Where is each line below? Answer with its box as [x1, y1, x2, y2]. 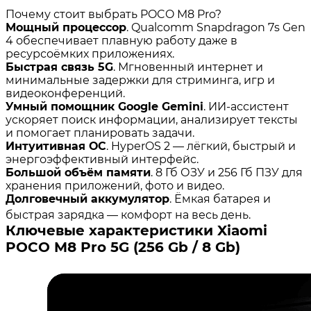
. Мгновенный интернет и [113, 60, 263, 74]
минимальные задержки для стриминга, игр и [6, 74, 275, 87]
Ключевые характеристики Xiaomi [6, 222, 267, 239]
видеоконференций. [6, 87, 125, 100]
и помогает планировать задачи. [6, 126, 194, 140]
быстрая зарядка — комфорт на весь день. [6, 208, 251, 221]
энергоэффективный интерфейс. [6, 153, 199, 166]
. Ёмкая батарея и [169, 192, 271, 205]
